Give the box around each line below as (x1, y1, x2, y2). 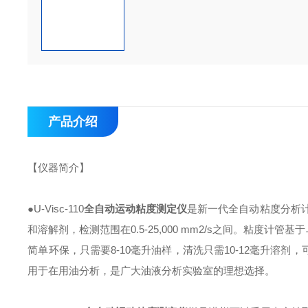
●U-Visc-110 (27, 203, 85, 214)
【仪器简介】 (27, 162, 90, 173)
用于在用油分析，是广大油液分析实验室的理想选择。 (27, 265, 276, 276)
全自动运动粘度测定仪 (84, 203, 188, 214)
